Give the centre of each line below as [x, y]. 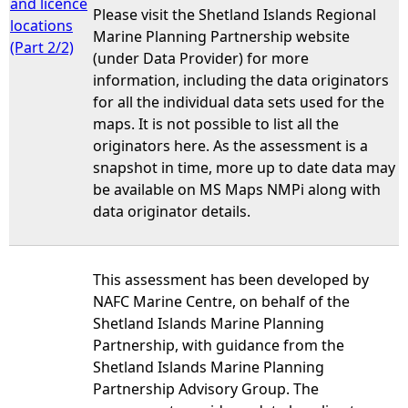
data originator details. [172, 211]
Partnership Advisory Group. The [206, 388]
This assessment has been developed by [231, 279]
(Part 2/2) [42, 47]
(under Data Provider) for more [201, 58]
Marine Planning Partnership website [221, 36]
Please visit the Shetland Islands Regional [235, 14]
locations [41, 25]
